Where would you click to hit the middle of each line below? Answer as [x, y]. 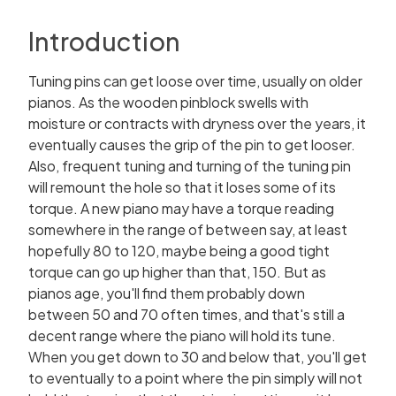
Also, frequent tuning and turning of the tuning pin [190, 166]
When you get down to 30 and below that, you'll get [198, 357]
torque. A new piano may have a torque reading [181, 208]
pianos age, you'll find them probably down [167, 293]
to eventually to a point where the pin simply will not [195, 378]
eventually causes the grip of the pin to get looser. [192, 145]
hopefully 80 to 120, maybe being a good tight [179, 251]
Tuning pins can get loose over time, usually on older [195, 81]
